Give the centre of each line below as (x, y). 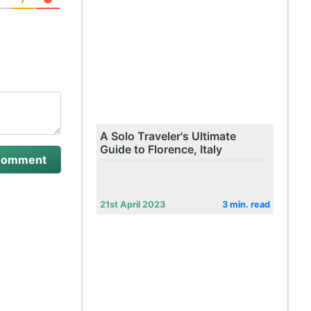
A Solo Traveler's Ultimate (168, 136)
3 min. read (246, 204)
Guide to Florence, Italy (161, 149)
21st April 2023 (132, 204)
